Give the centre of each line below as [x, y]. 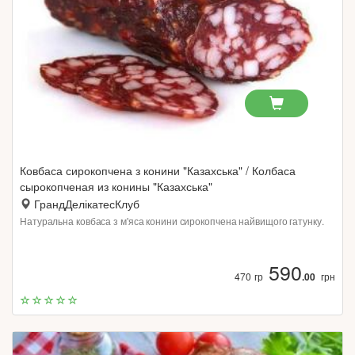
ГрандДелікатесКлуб [87, 204]
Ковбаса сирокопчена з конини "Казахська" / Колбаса [158, 170]
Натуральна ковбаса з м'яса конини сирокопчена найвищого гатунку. [172, 221]
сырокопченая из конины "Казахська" [116, 186]
